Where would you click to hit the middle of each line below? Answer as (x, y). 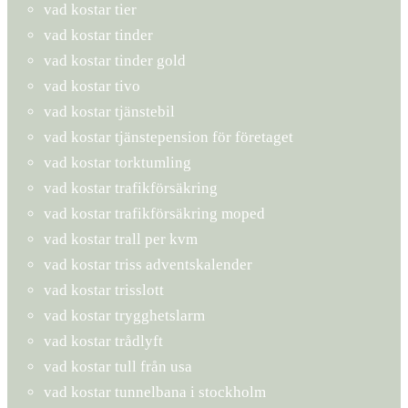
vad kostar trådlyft (103, 341)
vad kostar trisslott (104, 290)
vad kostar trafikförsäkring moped (154, 213)
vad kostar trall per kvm (121, 239)
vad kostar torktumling (117, 162)
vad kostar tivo (92, 86)
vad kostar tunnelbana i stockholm (155, 392)
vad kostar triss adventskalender (148, 264)
